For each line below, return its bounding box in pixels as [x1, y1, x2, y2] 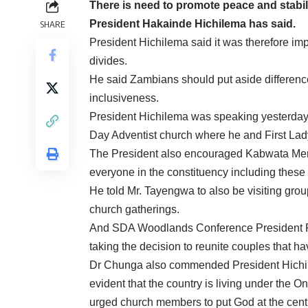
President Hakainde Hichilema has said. [89, 17, 296, 30]
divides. [89, 54, 127, 67]
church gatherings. [89, 203, 179, 215]
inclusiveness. [89, 91, 159, 104]
